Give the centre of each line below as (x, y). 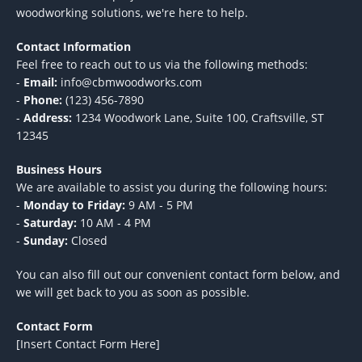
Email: (40, 82)
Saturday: (50, 223)
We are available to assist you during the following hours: (172, 187)
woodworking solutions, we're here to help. (132, 13)
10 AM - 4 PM (114, 223)
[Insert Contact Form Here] (88, 344)
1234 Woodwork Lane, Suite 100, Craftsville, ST (198, 118)
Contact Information (74, 46)
